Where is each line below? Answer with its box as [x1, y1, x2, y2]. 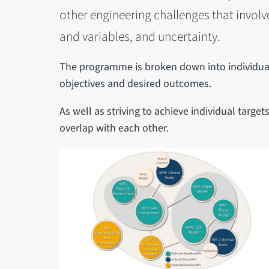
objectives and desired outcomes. [59, 76, 211, 91]
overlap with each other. [59, 120, 169, 136]
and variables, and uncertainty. [59, 27, 220, 46]
